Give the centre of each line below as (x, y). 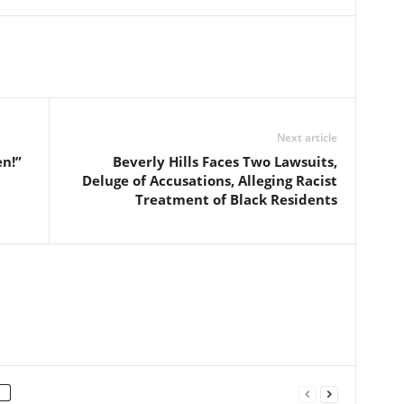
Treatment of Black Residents (236, 199)
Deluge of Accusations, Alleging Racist (209, 180)
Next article (307, 138)
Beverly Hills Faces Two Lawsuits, (225, 161)
